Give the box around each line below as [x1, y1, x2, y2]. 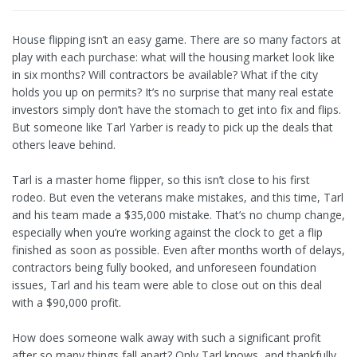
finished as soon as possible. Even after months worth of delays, [12, 242, 345, 258]
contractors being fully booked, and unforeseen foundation [12, 260, 316, 276]
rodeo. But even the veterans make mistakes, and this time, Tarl [12, 190, 343, 206]
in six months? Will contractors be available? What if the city [12, 67, 318, 83]
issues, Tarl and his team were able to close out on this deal [12, 277, 322, 293]
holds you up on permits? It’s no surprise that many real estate [12, 84, 334, 100]
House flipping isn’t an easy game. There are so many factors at [12, 32, 341, 48]
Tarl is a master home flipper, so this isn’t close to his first [12, 172, 310, 188]
